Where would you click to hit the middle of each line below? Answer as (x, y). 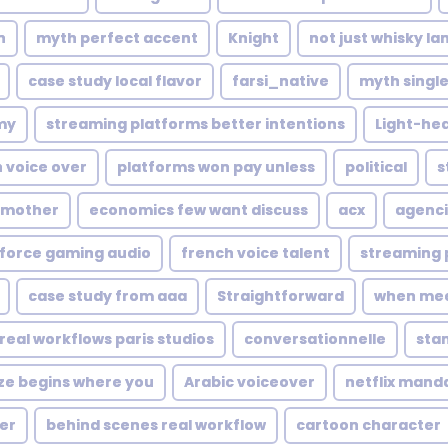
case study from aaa (107, 296)
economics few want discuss (198, 210)
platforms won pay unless (216, 167)
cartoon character (368, 425)
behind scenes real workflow (156, 425)
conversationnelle (315, 339)
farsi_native (280, 81)
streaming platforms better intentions (195, 124)
